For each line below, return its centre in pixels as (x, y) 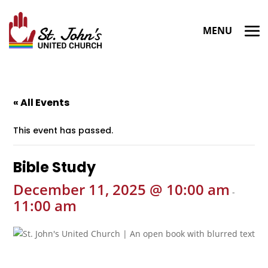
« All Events (42, 103)
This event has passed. (63, 130)
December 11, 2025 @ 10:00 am (122, 189)
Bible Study (55, 167)
